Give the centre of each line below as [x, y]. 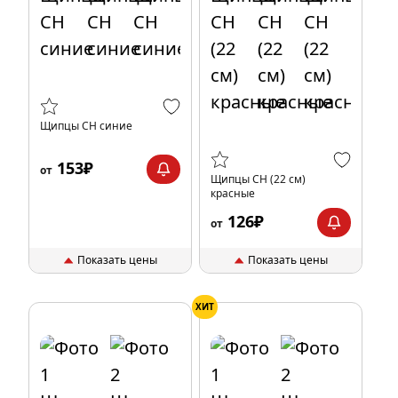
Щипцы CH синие [86, 126]
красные [233, 193]
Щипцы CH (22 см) [258, 179]
